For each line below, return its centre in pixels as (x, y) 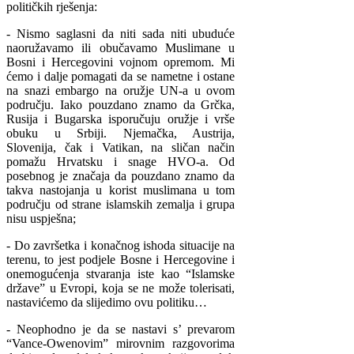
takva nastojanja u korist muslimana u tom (121, 190)
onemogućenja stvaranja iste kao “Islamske (121, 274)
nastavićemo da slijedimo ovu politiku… (107, 303)
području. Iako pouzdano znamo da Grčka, (121, 105)
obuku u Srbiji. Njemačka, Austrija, (121, 134)
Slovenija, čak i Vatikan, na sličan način (121, 148)
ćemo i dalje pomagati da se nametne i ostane (121, 77)
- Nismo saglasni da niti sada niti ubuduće (121, 34)
